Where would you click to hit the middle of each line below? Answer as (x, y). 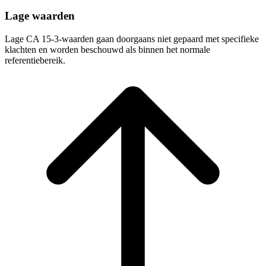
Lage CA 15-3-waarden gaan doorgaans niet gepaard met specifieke (132, 39)
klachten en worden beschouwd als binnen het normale (107, 49)
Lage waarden (40, 15)
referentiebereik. (35, 60)
